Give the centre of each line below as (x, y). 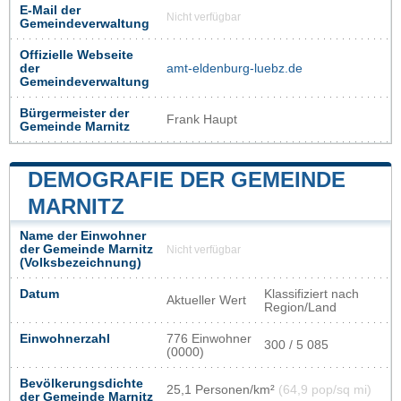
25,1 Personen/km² (222, 390)
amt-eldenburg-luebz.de (235, 68)
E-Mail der (50, 10)
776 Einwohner (209, 339)
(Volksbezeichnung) (81, 263)
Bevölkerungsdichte (81, 384)
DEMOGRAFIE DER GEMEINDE (187, 179)
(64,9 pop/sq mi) (325, 390)
